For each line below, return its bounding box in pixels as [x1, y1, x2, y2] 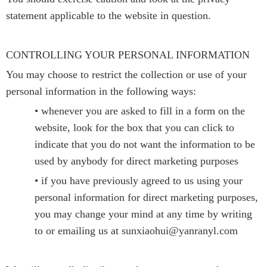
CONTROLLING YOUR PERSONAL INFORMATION [6, 48, 250, 61]
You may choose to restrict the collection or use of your [6, 68, 247, 80]
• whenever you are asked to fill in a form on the [35, 104, 245, 117]
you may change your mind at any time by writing [35, 207, 252, 220]
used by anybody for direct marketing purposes [35, 154, 238, 167]
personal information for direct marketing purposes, [35, 191, 258, 203]
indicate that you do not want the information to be [35, 138, 255, 150]
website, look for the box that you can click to [35, 121, 234, 133]
